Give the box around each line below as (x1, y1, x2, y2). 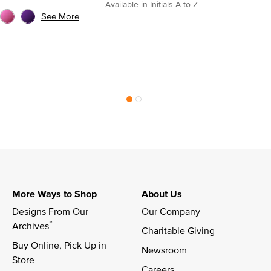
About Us (142, 186, 182, 201)
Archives (12, 218, 49, 232)
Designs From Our (12, 204, 91, 218)
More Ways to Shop (12, 186, 97, 201)
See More (41, 9, 79, 22)
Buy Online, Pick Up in (12, 238, 109, 252)
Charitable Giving (142, 223, 215, 237)
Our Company (142, 204, 200, 218)
